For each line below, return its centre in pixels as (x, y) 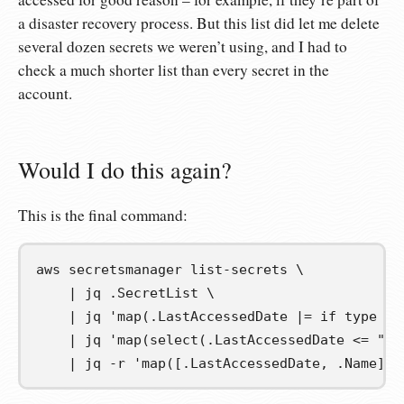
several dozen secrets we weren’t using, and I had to (183, 47)
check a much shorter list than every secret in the (174, 70)
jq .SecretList (142, 294)
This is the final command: (103, 215)
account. (45, 94)
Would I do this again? (125, 170)
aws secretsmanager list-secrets (166, 270)
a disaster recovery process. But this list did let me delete (199, 23)
